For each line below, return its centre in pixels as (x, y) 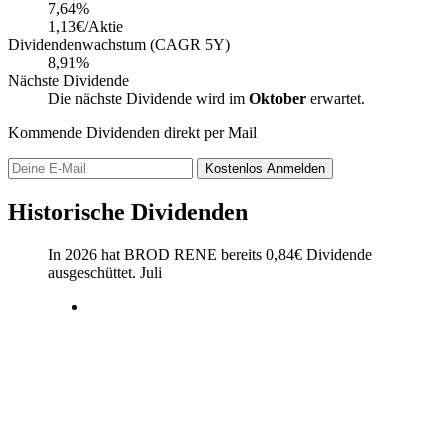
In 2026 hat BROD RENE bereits (157, 254)
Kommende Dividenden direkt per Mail (132, 132)
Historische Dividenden (128, 211)
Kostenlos (236, 168)
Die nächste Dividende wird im (148, 98)
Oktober (277, 98)
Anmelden (296, 168)
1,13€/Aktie (85, 26)
